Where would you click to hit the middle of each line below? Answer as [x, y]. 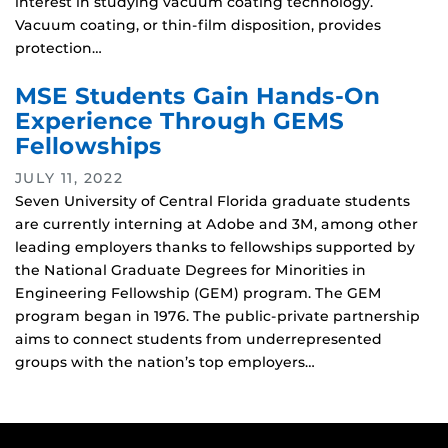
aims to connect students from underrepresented [198, 339]
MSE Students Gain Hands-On [197, 96]
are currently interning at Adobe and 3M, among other [216, 224]
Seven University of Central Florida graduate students [212, 201]
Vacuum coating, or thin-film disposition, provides [198, 25]
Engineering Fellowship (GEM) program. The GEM [198, 293]
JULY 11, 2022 [69, 178]
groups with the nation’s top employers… [165, 362]
